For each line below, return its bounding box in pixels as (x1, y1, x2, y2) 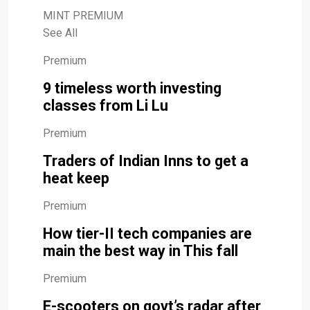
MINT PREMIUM (43, 8, 123, 22)
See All (43, 26, 77, 39)
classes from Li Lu (43, 96, 168, 114)
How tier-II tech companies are (43, 224, 252, 242)
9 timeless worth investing (43, 79, 221, 97)
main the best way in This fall (43, 241, 238, 259)
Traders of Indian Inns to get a (43, 152, 248, 170)
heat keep (43, 169, 109, 187)
